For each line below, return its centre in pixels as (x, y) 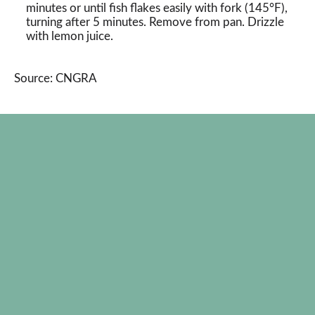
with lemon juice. (70, 36)
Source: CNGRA (56, 78)
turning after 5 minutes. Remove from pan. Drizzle (155, 22)
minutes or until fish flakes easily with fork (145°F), (157, 8)
